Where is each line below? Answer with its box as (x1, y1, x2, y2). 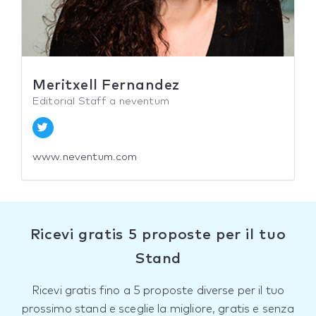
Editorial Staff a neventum (32, 96, 169, 107)
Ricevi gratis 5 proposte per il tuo (30, 227, 286, 243)
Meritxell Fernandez (32, 78, 180, 93)
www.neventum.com (32, 152, 138, 163)
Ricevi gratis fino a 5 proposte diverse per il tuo (31, 285, 285, 297)
